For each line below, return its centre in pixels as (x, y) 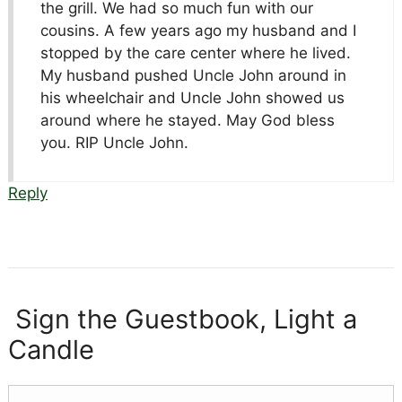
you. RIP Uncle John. (114, 142)
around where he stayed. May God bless (187, 120)
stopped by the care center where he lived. (195, 52)
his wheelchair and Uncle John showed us (192, 97)
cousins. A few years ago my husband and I (198, 30)
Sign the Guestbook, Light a (182, 319)
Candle (51, 349)
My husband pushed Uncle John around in (193, 75)
